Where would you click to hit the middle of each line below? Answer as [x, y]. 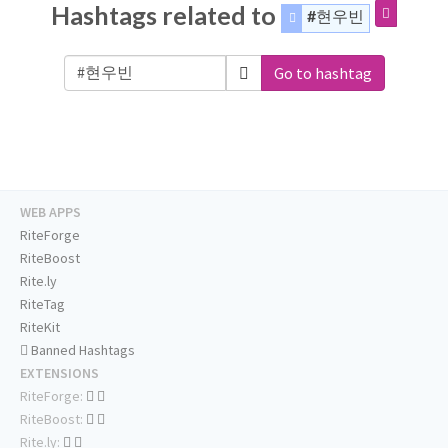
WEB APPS [50, 212]
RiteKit [40, 327]
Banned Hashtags [81, 350]
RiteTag [42, 304]
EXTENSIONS [59, 373]
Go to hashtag [323, 73]
